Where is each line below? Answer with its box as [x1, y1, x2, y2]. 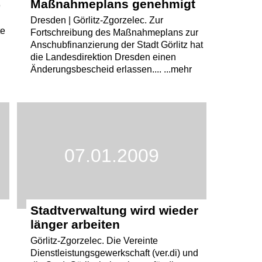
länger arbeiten [30, 217, 120, 231]
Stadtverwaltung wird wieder [30, 203, 198, 217]
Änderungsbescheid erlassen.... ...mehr [30, 64, 192, 75]
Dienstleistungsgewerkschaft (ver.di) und [30, 247, 198, 258]
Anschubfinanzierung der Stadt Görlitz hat [30, 40, 203, 50]
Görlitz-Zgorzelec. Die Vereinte [30, 235, 158, 246]
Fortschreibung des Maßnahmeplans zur [30, 27, 198, 38]
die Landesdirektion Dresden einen [30, 52, 176, 63]
